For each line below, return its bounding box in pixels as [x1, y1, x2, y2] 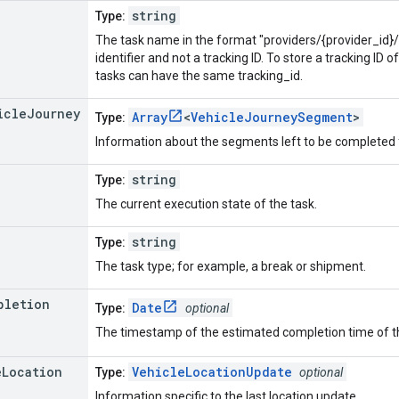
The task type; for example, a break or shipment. [95, 258, 366, 273]
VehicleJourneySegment [191, 108, 353, 126]
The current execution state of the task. [95, 196, 317, 211]
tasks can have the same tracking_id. [95, 68, 303, 83]
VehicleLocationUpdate [132, 362, 292, 380]
